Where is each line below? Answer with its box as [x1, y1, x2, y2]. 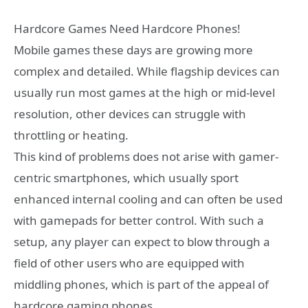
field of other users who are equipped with [14, 255, 245, 272]
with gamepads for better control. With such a [14, 212, 264, 229]
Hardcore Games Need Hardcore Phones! [14, 21, 241, 37]
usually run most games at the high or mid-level [14, 85, 275, 101]
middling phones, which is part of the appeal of [14, 276, 269, 293]
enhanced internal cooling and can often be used [14, 191, 283, 208]
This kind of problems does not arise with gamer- [14, 148, 278, 165]
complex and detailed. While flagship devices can [14, 63, 280, 80]
